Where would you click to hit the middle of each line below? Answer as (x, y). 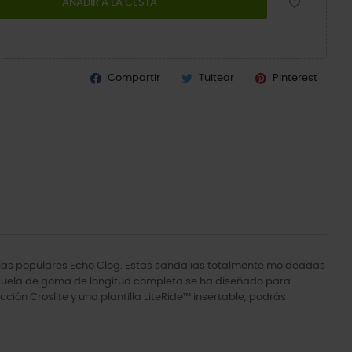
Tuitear (216, 78)
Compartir (134, 78)
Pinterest (295, 78)
